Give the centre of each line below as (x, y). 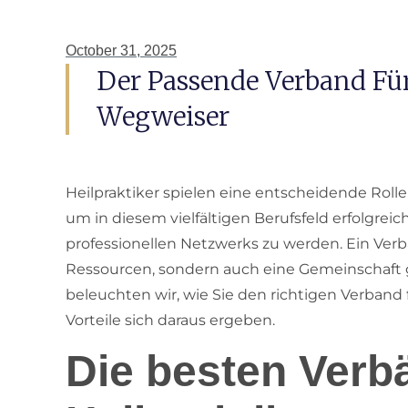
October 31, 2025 (121, 51)
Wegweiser (163, 117)
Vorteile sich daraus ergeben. (170, 320)
